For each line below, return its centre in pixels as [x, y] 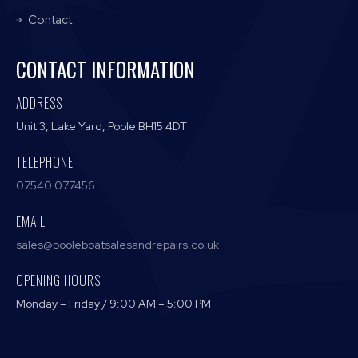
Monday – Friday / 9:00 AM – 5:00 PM [113, 304]
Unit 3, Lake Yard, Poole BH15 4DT [101, 126]
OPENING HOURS [58, 280]
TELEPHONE [45, 162]
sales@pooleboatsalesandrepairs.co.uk [117, 245]
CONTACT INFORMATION [105, 69]
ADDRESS [39, 103]
